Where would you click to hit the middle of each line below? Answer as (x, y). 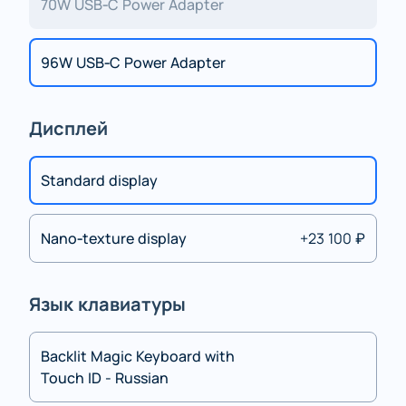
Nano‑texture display (114, 238)
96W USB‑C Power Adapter (133, 62)
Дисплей (68, 128)
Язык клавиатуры (107, 304)
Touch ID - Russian (105, 377)
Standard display (99, 180)
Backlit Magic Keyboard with (138, 356)
